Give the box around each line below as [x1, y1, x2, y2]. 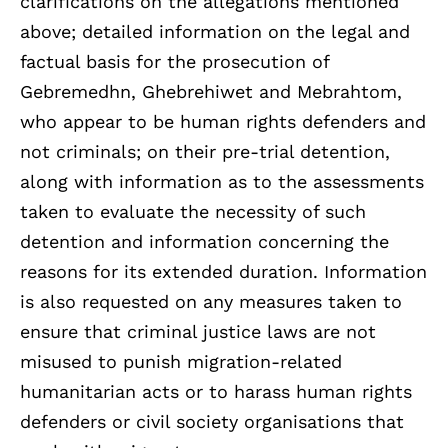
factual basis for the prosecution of [20, 50, 329, 72]
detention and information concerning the [20, 230, 389, 252]
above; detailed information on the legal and [20, 20, 410, 42]
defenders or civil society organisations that [20, 410, 404, 432]
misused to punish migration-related [20, 350, 342, 372]
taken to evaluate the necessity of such [20, 200, 366, 222]
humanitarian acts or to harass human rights [20, 380, 412, 402]
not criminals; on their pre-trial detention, [20, 140, 390, 162]
